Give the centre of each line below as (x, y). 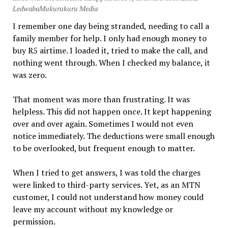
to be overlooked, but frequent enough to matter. (104, 148)
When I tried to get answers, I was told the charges (106, 172)
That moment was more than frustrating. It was (101, 99)
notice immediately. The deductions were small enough (113, 136)
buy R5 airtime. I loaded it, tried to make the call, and (110, 50)
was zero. (30, 75)
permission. (34, 221)
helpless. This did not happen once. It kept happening (112, 111)
